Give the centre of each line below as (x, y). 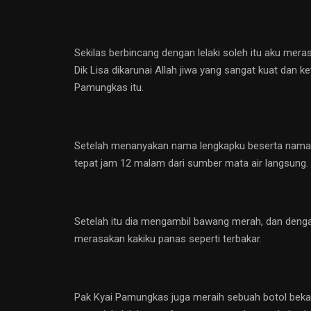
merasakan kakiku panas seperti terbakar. (168, 238)
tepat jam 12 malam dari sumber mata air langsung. (191, 163)
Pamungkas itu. (109, 87)
